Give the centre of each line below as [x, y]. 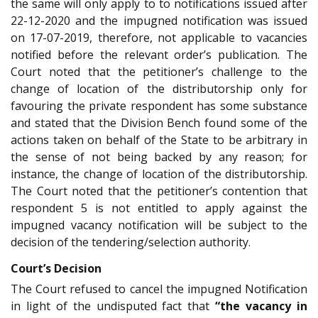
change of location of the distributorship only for [159, 89]
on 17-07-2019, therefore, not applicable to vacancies [159, 38]
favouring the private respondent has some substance [159, 106]
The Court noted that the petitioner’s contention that [159, 191]
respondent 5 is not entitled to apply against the [159, 208]
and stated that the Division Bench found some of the [159, 123]
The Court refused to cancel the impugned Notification [159, 289]
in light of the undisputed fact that [110, 306]
